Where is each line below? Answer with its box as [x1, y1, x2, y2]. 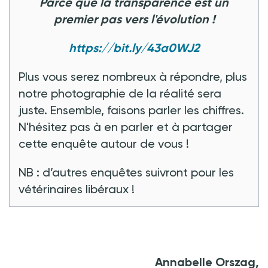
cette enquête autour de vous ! [19, 136, 189, 151]
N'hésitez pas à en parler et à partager [19, 119, 233, 134]
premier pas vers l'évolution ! [53, 11, 215, 26]
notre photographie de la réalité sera [19, 86, 221, 100]
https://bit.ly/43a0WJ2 [68, 40, 200, 55]
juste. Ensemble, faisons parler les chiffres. [19, 102, 244, 117]
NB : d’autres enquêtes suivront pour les [19, 165, 234, 179]
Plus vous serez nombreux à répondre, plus [19, 69, 247, 84]
